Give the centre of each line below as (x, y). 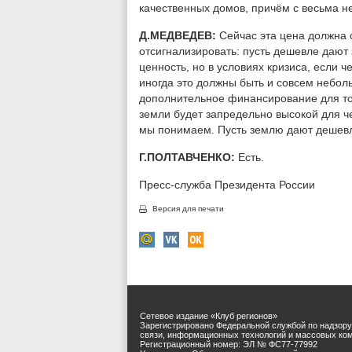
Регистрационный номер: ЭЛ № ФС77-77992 (229, 344)
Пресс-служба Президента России (227, 185)
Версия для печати (188, 209)
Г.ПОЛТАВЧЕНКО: (189, 157)
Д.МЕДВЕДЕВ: (179, 35)
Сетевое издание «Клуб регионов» (209, 316)
